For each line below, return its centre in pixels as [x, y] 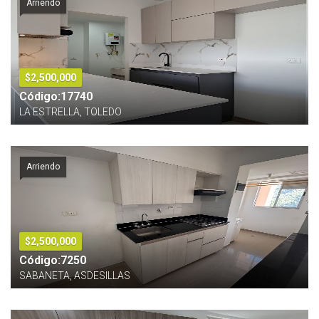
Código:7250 [53, 260]
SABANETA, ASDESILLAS [75, 276]
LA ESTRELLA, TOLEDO [70, 112]
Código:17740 [56, 96]
